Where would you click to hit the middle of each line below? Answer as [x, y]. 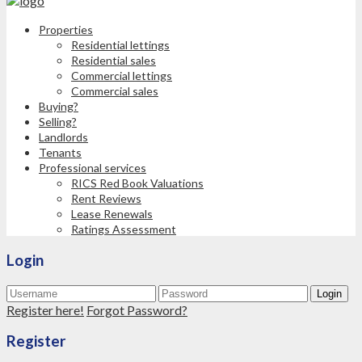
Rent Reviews [106, 199]
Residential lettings [120, 45]
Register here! [45, 309]
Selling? [58, 122]
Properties [66, 30]
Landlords [63, 137]
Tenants [60, 153]
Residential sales [114, 61]
